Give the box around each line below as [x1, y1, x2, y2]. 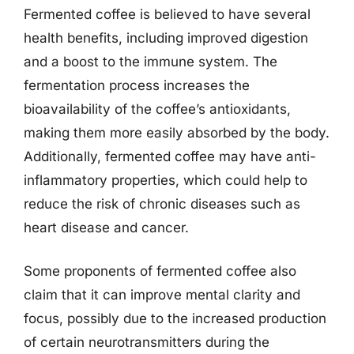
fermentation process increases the [24, 77, 250, 93]
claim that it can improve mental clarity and [24, 287, 300, 303]
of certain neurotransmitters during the [24, 334, 269, 350]
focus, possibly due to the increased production [24, 311, 326, 326]
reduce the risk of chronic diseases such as [24, 195, 300, 212]
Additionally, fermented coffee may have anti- [24, 148, 316, 164]
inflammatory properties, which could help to [24, 171, 307, 188]
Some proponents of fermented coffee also [24, 263, 296, 279]
